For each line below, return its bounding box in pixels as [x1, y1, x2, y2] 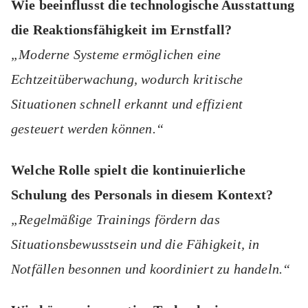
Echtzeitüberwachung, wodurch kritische [11, 71, 243, 87]
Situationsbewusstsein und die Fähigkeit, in [11, 236, 260, 252]
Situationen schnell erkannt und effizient [11, 96, 243, 112]
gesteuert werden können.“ [11, 121, 164, 137]
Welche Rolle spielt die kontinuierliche [11, 162, 245, 178]
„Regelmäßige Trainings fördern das [11, 212, 220, 228]
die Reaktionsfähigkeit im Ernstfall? [11, 22, 232, 38]
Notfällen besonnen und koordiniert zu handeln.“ [11, 261, 291, 277]
